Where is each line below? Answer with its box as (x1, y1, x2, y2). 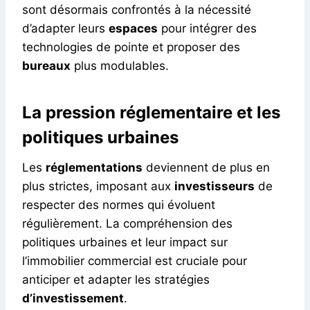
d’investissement (22, 291, 124, 305)
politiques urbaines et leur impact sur (22, 235, 228, 249)
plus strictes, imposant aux (22, 179, 174, 193)
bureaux (22, 58, 71, 73)
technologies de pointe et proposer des (22, 39, 240, 54)
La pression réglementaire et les (22, 102, 280, 122)
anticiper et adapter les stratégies (22, 272, 210, 286)
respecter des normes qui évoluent (22, 197, 215, 212)
